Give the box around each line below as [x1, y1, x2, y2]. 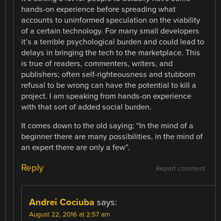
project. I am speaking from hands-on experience [21, 91, 192, 101]
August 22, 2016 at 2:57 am [29, 211, 110, 219]
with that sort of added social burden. [21, 102, 152, 112]
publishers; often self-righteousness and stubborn [21, 69, 196, 79]
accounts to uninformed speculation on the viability [21, 15, 201, 25]
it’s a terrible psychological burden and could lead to [21, 37, 205, 47]
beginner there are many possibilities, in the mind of [21, 131, 203, 142]
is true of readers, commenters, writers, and [21, 58, 173, 69]
